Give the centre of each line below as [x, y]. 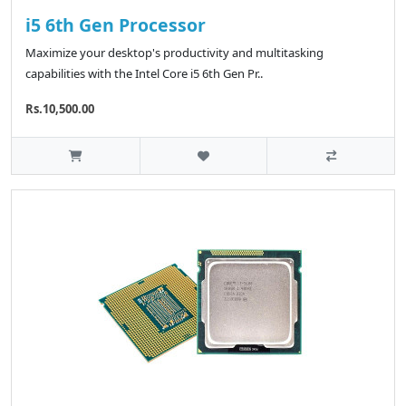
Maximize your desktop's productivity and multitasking [174, 52]
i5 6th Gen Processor [116, 24]
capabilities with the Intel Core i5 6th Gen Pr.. [144, 73]
